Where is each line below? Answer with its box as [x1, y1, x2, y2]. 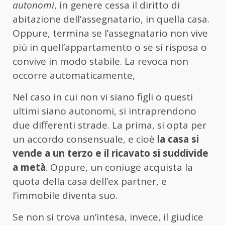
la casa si [157, 132, 199, 146]
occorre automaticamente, [13, 68, 135, 82]
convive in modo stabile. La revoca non [13, 54, 188, 68]
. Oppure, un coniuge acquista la [46, 160, 193, 174]
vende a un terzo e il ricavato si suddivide [13, 146, 208, 160]
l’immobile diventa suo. [13, 188, 118, 202]
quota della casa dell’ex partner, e [13, 174, 167, 188]
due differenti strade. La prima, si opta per [13, 118, 206, 132]
